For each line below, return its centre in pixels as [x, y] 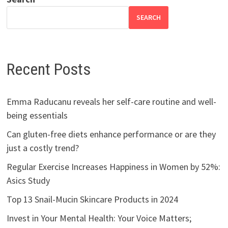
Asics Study [28, 181]
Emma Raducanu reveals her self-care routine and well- [111, 102]
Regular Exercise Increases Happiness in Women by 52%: [113, 167]
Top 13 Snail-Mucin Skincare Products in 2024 [92, 199]
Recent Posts [48, 69]
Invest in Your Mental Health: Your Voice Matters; [99, 218]
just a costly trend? [42, 148]
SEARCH [148, 18]
